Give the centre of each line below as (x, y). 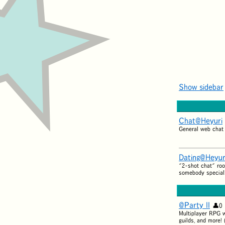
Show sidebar (201, 87)
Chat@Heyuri (201, 120)
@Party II (194, 205)
